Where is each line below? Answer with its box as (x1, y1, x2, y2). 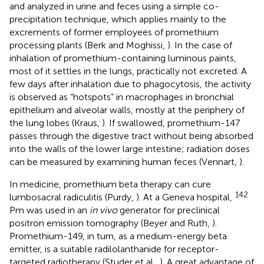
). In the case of (167, 39, 232, 51)
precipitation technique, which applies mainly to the (9, 14, 226, 25)
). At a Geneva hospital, (136, 192, 235, 203)
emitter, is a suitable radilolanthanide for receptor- (9, 243, 219, 255)
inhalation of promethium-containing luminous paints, (9, 52, 236, 64)
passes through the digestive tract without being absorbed (9, 130, 253, 141)
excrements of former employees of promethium (9, 27, 219, 38)
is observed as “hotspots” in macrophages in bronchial (9, 91, 234, 103)
